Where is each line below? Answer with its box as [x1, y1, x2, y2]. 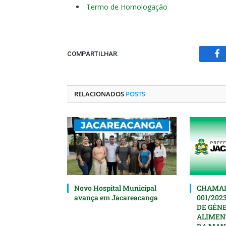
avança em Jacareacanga [74, 192, 158, 202]
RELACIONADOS [74, 89, 126, 98]
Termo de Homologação [86, 2, 167, 12]
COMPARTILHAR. [67, 50, 119, 58]
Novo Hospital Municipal [74, 183, 156, 193]
